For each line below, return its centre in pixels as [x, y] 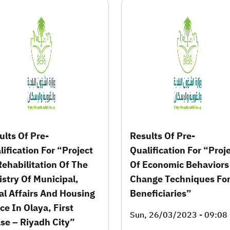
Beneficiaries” [161, 193]
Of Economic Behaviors [179, 164]
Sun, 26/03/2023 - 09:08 [179, 215]
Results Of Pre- [162, 136]
